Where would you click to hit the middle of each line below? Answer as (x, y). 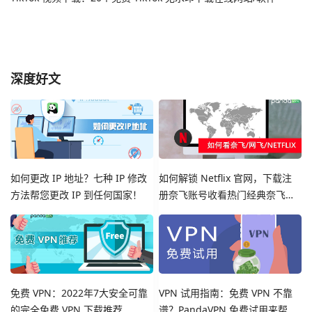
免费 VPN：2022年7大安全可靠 (79, 293)
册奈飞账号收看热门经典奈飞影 (227, 195)
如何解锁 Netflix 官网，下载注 (226, 178)
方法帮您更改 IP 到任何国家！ (76, 195)
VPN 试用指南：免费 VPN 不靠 (226, 293)
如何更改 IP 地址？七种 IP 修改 (79, 178)
